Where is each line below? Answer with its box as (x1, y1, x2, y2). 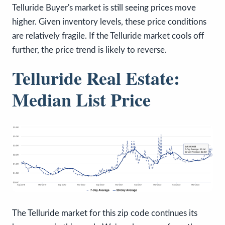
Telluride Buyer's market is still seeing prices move (12, 4, 196, 13)
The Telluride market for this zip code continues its (12, 208, 197, 217)
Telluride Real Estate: (12, 65, 180, 91)
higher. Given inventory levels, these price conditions (12, 18, 206, 27)
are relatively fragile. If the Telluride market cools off (12, 32, 204, 41)
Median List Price (12, 86, 151, 113)
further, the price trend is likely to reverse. (12, 46, 167, 55)
